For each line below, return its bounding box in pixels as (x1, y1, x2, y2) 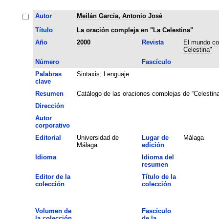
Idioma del (141, 153, 174, 161)
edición (141, 141, 164, 149)
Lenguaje (103, 70, 129, 78)
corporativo (35, 121, 70, 129)
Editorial (35, 133, 61, 141)
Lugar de (141, 133, 169, 141)
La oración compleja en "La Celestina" (76, 26, 193, 34)
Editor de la (35, 173, 70, 180)
